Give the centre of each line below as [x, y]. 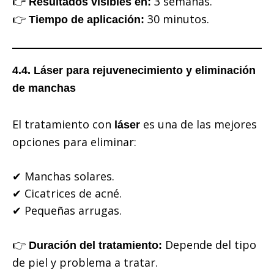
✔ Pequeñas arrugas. [67, 211]
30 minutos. [177, 19]
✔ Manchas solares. [63, 176]
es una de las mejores [198, 124]
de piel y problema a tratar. [85, 263]
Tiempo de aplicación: [87, 20]
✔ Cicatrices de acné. [67, 194]
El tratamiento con [63, 124]
